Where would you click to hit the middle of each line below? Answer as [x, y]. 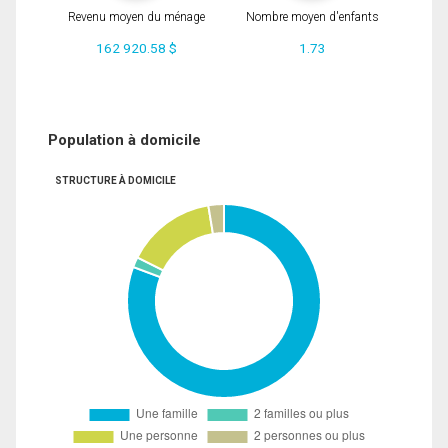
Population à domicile [124, 139]
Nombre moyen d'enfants [312, 17]
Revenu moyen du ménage [136, 17]
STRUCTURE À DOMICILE [115, 180]
